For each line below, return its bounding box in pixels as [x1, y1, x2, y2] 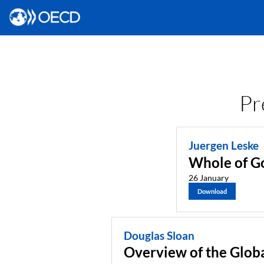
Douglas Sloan [123, 229, 194, 242]
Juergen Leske [188, 139, 259, 152]
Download [197, 187, 227, 195]
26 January [188, 172, 229, 183]
